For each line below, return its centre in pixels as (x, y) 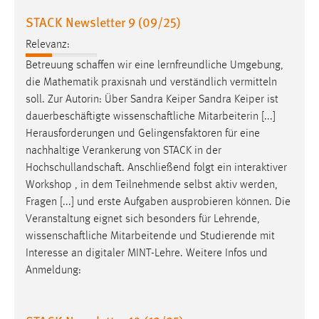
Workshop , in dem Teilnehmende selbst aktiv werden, (152, 185)
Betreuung (51, 66)
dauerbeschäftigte (69, 117)
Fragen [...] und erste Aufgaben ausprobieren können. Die (158, 203)
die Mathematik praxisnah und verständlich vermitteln (151, 83)
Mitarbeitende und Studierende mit (191, 237)
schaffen (95, 66)
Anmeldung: (53, 271)
